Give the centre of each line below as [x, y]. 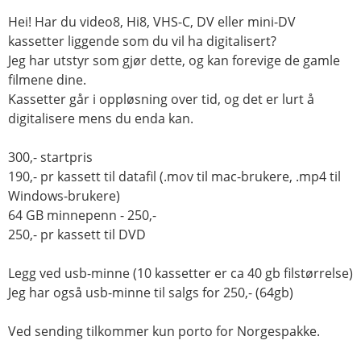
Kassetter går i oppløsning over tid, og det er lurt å [161, 99]
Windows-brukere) [64, 196]
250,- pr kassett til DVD [77, 234]
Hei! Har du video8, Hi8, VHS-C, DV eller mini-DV [152, 22]
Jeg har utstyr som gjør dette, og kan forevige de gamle [174, 60]
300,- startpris [50, 157]
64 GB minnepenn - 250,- [82, 215]
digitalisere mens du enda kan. [101, 118]
